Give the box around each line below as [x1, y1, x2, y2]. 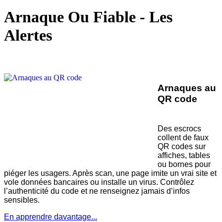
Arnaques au [158, 82, 216, 93]
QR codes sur [158, 142, 206, 151]
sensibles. [4, 196, 40, 205]
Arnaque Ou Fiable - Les [4, 8, 172, 26]
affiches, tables [158, 151, 210, 160]
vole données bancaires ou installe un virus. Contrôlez [4, 178, 194, 187]
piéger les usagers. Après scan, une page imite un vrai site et [4, 169, 217, 178]
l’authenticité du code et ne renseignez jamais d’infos [4, 187, 190, 196]
